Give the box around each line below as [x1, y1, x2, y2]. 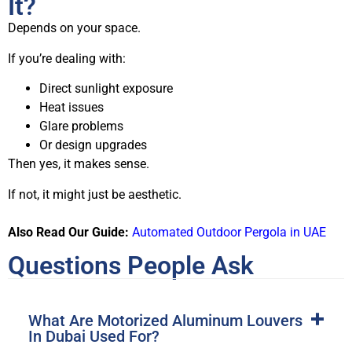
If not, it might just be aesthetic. [8, 186, 181, 202]
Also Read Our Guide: [8, 224, 129, 240]
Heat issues [39, 100, 104, 115]
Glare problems [39, 119, 123, 134]
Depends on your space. [8, 20, 141, 36]
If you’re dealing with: [8, 50, 126, 66]
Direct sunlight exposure [39, 81, 173, 97]
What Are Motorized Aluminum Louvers [27, 310, 302, 330]
